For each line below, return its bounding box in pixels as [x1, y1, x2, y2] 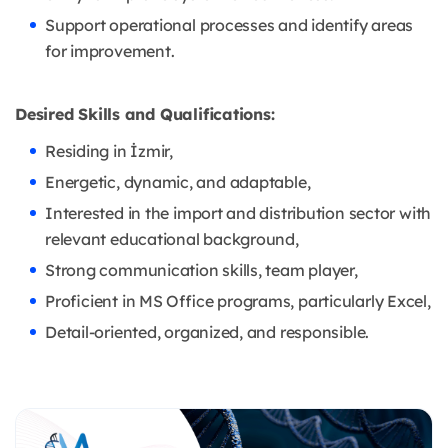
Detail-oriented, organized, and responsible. [45, 322, 370, 343]
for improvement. [45, 41, 175, 62]
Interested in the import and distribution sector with [45, 203, 432, 224]
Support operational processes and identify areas [45, 15, 414, 36]
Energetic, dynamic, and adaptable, [45, 172, 311, 193]
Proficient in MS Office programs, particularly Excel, [45, 291, 431, 312]
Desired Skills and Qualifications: [15, 104, 275, 125]
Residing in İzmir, [45, 141, 173, 162]
